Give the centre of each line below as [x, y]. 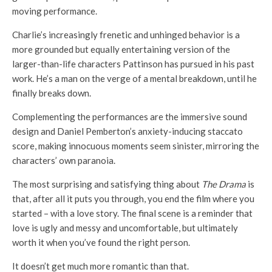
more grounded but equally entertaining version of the [121, 49]
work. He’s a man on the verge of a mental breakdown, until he [134, 79]
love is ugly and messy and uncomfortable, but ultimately [125, 228]
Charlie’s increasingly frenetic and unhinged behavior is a [126, 35]
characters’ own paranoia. [65, 161]
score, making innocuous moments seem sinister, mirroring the [136, 146]
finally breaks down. [52, 93]
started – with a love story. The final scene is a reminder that [132, 213]
